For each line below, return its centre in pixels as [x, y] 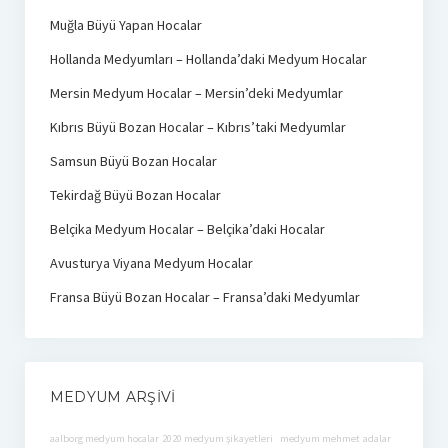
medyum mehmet [317, 438]
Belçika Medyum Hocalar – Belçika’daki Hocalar [187, 228]
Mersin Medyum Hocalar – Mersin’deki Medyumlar [196, 92]
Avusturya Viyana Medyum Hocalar [151, 262]
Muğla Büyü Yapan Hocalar [125, 24]
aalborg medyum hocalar [104, 438]
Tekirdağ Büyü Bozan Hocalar [135, 194]
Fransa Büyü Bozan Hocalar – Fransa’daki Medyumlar [204, 296]
